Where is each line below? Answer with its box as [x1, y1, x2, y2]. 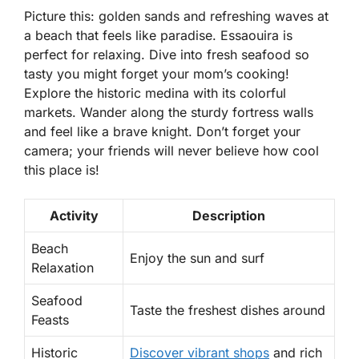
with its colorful [189, 84, 286, 101]
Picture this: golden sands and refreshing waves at [24, 7, 329, 24]
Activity [49, 207, 99, 224]
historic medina [97, 84, 189, 101]
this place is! [24, 161, 99, 178]
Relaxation [31, 259, 94, 276]
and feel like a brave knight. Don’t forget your [24, 123, 301, 139]
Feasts [31, 311, 69, 328]
